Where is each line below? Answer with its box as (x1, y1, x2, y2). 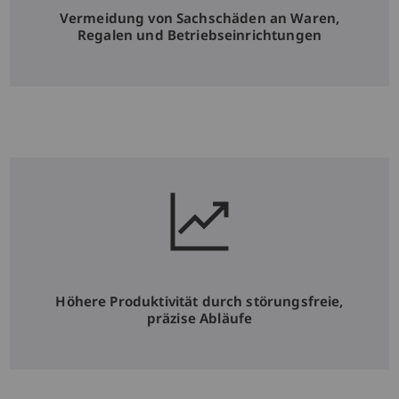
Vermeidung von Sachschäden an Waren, (59, 8, 340, 27)
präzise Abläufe (146, 308, 253, 327)
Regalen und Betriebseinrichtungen (77, 25, 322, 44)
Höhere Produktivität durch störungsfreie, (55, 291, 344, 310)
